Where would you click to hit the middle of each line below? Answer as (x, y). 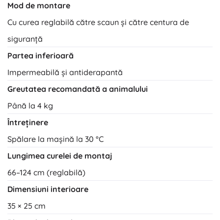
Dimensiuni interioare (48, 189)
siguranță (25, 39)
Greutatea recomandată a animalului (78, 89)
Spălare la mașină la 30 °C (55, 139)
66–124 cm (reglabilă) (46, 173)
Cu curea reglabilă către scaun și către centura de (98, 22)
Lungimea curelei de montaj (60, 156)
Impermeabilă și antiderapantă (65, 72)
